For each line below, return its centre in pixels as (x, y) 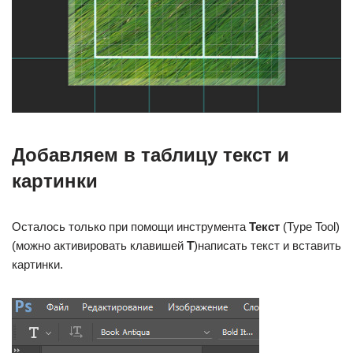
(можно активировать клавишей (99, 246)
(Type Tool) (310, 227)
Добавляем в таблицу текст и (150, 155)
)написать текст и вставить (268, 246)
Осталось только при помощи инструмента (130, 227)
